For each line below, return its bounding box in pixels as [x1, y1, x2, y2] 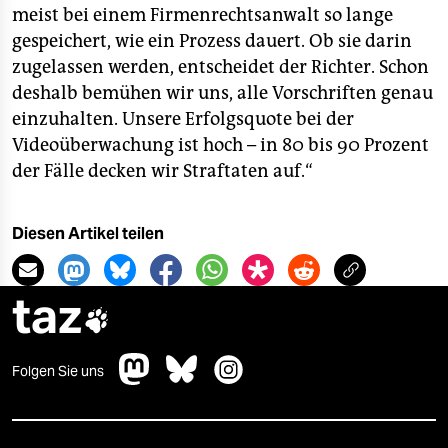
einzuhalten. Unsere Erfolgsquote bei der [12, 108, 354, 130]
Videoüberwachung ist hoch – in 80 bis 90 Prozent [12, 134, 429, 156]
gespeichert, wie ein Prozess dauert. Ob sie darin [12, 30, 412, 52]
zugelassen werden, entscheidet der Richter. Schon [12, 56, 429, 78]
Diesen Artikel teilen [12, 224, 164, 243]
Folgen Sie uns [12, 362, 104, 380]
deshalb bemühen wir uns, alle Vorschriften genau [12, 82, 433, 104]
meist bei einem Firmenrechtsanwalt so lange [12, 4, 393, 26]
